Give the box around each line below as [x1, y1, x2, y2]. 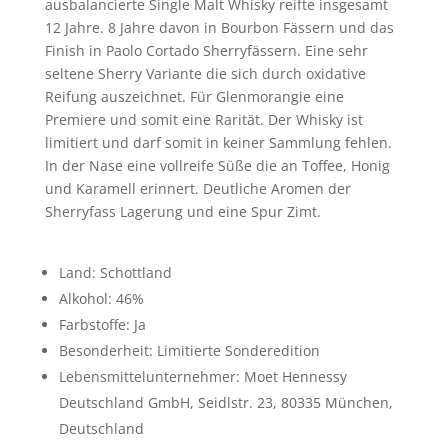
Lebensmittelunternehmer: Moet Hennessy [58, 366, 347, 386]
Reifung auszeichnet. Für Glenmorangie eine [44, 86, 344, 106]
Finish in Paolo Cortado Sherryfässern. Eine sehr [44, 40, 368, 60]
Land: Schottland [58, 262, 172, 282]
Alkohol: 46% [58, 288, 144, 308]
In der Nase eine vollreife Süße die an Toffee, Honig [44, 155, 390, 175]
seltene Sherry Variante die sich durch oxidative [44, 63, 366, 83]
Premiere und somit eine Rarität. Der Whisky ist [44, 109, 363, 129]
